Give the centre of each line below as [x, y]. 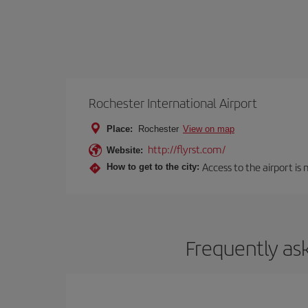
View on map [209, 129]
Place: [120, 129]
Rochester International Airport [173, 102]
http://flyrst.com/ [187, 148]
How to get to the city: [153, 167]
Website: [125, 150]
